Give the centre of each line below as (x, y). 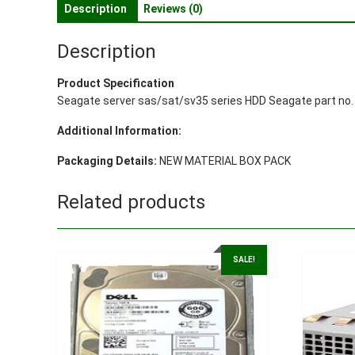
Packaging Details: (107, 160)
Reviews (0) (173, 9)
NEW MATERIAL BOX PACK (224, 160)
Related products (131, 202)
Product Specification (116, 83)
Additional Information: (119, 130)
